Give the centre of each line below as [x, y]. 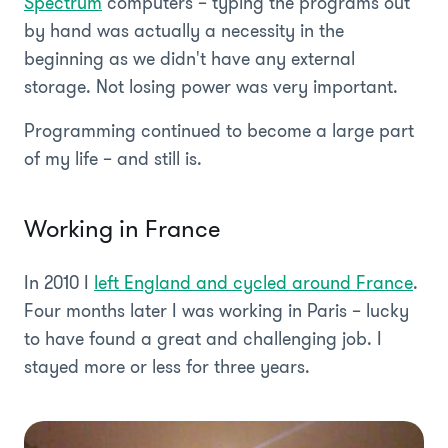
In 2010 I [59, 282]
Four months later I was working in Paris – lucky [216, 310]
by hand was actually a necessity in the [184, 30]
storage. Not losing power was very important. [211, 86]
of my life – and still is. [113, 158]
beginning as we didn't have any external [189, 58]
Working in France [122, 228]
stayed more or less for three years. [167, 366]
